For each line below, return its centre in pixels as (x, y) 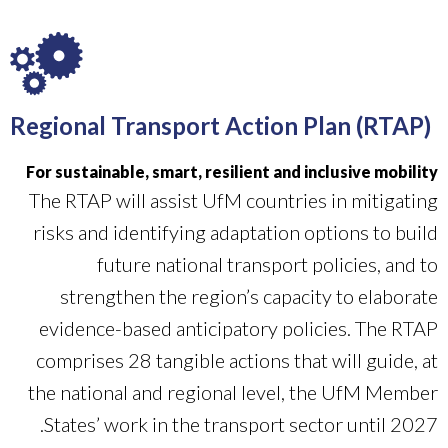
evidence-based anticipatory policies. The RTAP (238, 327)
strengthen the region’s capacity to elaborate (249, 295)
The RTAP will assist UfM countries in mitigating (233, 199)
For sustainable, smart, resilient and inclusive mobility (232, 171)
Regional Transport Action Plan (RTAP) (220, 125)
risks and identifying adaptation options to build (235, 231)
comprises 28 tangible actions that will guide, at (237, 359)
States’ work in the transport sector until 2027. (241, 423)
